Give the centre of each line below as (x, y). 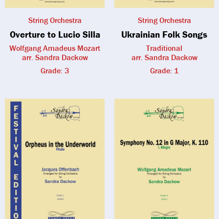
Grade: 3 (55, 71)
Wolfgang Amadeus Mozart (55, 48)
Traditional (164, 48)
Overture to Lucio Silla (55, 34)
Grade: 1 (164, 71)
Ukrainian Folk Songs (164, 34)
